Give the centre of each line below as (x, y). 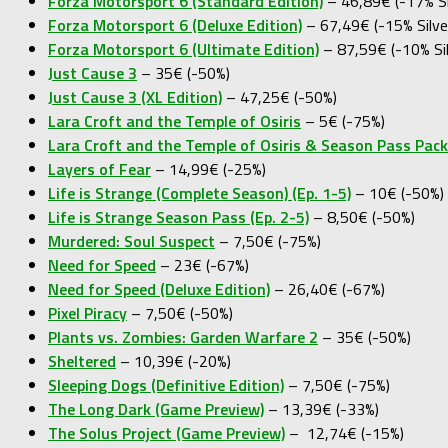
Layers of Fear (99, 168)
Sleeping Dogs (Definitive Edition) (166, 384)
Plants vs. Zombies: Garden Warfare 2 (183, 336)
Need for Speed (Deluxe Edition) (159, 288)
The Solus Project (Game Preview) (166, 432)
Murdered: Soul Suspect (131, 240)
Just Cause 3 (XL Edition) (135, 96)
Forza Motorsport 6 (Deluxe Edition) (175, 24)
